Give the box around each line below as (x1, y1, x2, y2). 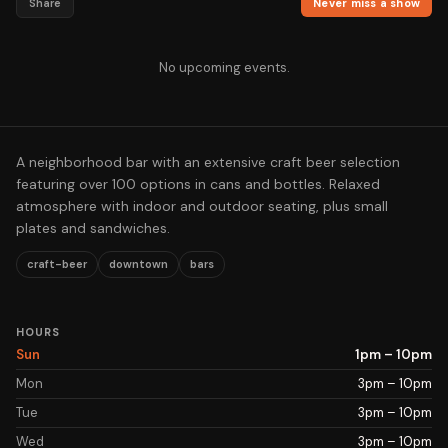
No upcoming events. (158, 59, 290, 76)
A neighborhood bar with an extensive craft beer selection (16, 153, 400, 171)
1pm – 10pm (355, 346, 432, 363)
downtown (109, 257, 168, 271)
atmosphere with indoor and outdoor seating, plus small (16, 197, 388, 215)
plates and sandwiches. (16, 219, 170, 237)
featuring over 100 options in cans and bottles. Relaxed (16, 175, 380, 193)
